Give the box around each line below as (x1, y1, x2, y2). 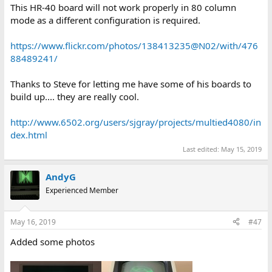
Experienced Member (45, 185, 118, 196)
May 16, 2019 (10, 216, 56, 227)
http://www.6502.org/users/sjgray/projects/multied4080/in (10, 115, 261, 128)
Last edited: (183, 144, 222, 154)
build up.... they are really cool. (10, 90, 139, 103)
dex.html (10, 128, 47, 141)
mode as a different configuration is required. (10, 13, 200, 26)
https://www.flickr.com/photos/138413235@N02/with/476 (10, 39, 258, 52)
